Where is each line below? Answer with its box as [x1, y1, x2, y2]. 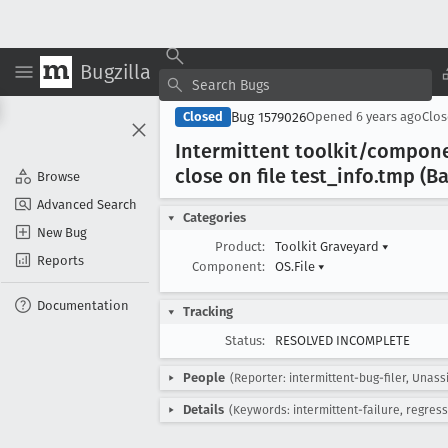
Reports [37, 252, 84, 268]
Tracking [183, 304, 233, 319]
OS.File [275, 259, 318, 274]
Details [183, 402, 224, 417]
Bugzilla [80, 59, 151, 84]
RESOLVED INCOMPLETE [275, 333, 410, 348]
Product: [215, 239, 265, 254]
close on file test [175, 164, 327, 188]
